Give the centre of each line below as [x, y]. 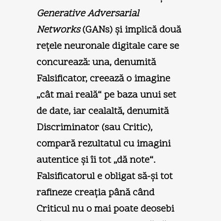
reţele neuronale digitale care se [108, 46]
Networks [58, 30]
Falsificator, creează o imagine [103, 79]
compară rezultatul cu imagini [104, 144]
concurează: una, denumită [96, 62]
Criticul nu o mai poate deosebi [105, 209]
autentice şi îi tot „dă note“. [96, 160]
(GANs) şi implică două [130, 30]
